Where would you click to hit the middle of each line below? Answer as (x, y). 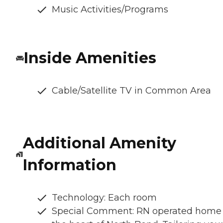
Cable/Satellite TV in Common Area (131, 91)
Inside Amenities (90, 58)
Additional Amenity (99, 143)
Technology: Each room (104, 198)
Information (69, 165)
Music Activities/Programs (110, 10)
